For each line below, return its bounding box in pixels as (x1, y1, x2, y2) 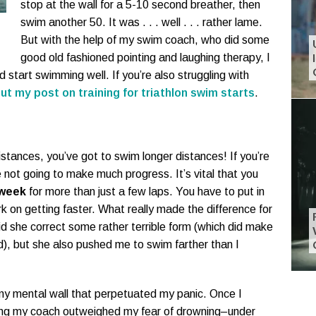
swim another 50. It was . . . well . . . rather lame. (20, 16, 262, 29)
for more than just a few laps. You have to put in (26, 186, 265, 198)
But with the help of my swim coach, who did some (20, 34, 269, 47)
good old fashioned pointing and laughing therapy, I (20, 51, 270, 64)
